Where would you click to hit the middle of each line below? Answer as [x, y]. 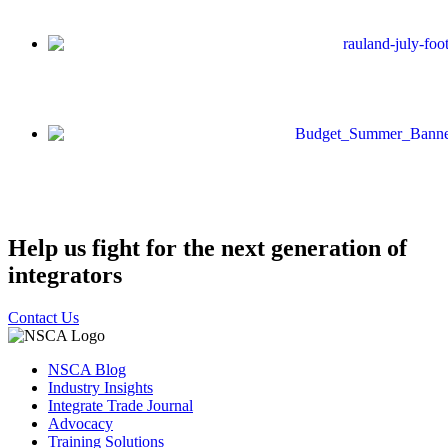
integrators [65, 275]
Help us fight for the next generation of [207, 248]
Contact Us [43, 318]
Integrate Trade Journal [120, 406]
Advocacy [80, 424]
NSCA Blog [87, 370]
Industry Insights [100, 388]
